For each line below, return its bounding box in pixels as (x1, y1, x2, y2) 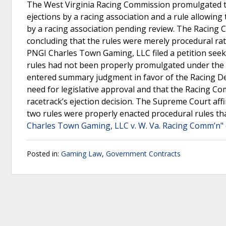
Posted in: (27, 149, 61, 158)
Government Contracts (106, 149, 181, 158)
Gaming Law (61, 149, 102, 158)
